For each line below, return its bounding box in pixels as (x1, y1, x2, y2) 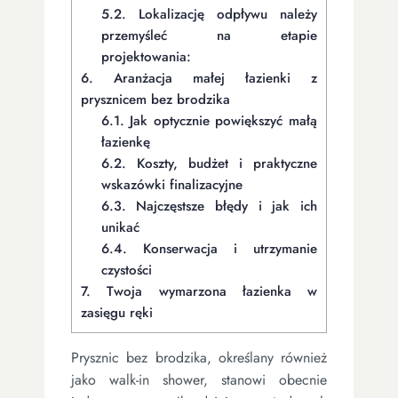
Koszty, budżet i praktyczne (125, 153, 317, 173)
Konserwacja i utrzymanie (126, 238, 317, 259)
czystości (100, 259, 152, 280)
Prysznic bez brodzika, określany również (71, 346, 327, 368)
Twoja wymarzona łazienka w (91, 281, 317, 301)
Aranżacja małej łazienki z (93, 68, 317, 88)
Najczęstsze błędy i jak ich (125, 195, 317, 216)
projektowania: (100, 46, 191, 67)
